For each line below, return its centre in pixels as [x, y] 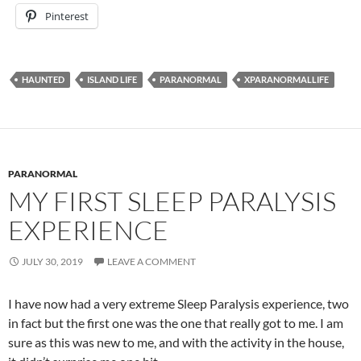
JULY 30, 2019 [52, 261]
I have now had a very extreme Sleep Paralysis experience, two [178, 303]
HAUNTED [43, 79]
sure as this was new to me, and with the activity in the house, [176, 342]
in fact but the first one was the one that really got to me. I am [176, 323]
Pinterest [67, 16]
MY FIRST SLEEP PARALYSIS [172, 201]
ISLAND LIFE [112, 79]
